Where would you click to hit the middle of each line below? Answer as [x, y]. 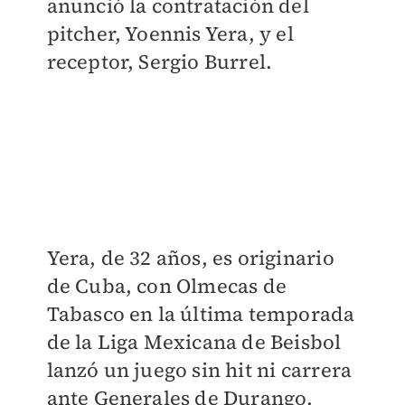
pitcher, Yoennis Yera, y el [170, 33]
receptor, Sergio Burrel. [160, 61]
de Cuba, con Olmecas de [167, 285]
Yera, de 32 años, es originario [190, 257]
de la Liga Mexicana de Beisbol [194, 341]
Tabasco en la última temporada [201, 313]
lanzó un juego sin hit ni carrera [199, 369]
